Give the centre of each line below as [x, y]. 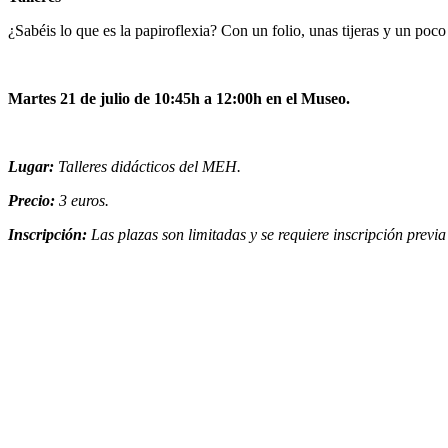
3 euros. [82, 201]
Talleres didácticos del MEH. [149, 167]
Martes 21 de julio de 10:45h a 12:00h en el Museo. [179, 99]
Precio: [31, 201]
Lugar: [33, 167]
